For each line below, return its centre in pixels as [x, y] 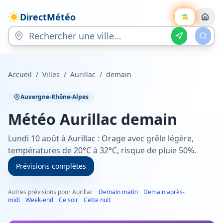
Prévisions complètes [51, 166]
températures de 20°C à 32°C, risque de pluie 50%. [102, 150]
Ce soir [68, 200]
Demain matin [118, 192]
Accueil [20, 74]
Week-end [39, 200]
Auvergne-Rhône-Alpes [55, 97]
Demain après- [164, 192]
